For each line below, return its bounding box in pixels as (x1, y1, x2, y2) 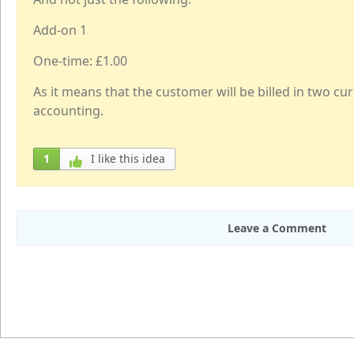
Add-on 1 (33, 21, 87, 39)
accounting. (33, 102, 104, 119)
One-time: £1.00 (33, 52, 127, 70)
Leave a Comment (227, 220, 326, 235)
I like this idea (88, 151, 165, 166)
